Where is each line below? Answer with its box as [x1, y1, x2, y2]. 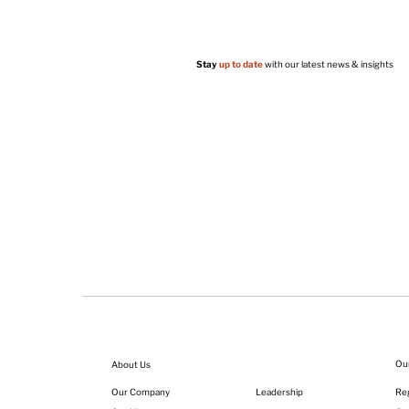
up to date [218, 58, 263, 70]
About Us [111, 358, 152, 370]
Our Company [111, 386, 171, 398]
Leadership [255, 385, 303, 397]
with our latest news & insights [262, 58, 393, 70]
